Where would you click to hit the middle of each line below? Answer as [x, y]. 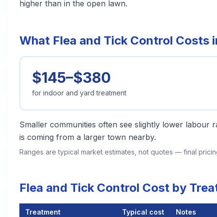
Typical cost [143, 212]
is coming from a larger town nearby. [88, 137]
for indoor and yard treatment [79, 93]
